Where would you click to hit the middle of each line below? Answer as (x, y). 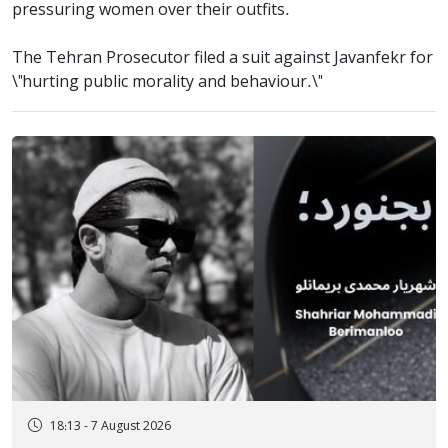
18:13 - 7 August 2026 (110, 427)
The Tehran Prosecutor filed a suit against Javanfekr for (222, 58)
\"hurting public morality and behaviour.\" (167, 82)
